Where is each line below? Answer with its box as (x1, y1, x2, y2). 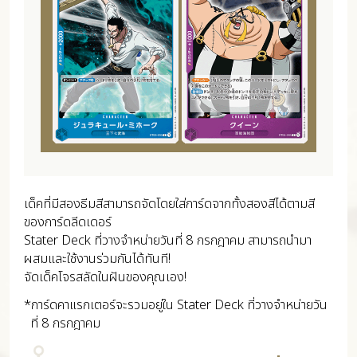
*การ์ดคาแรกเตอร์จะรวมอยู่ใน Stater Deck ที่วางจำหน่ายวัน (23, 294, 328, 316)
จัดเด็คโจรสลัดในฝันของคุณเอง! (23, 266, 186, 288)
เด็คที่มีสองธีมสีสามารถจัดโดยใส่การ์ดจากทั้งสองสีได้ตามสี (23, 193, 315, 214)
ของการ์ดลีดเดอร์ (23, 211, 112, 233)
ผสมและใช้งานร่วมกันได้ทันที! (23, 248, 171, 269)
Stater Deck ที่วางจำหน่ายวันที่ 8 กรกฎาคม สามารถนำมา (23, 229, 312, 251)
